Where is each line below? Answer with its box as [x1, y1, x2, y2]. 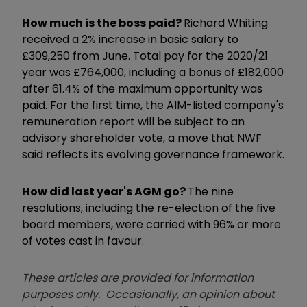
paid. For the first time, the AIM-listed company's [22, 97, 284, 113]
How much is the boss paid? [22, 14, 184, 31]
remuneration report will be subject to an [22, 113, 245, 130]
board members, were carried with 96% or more [22, 216, 281, 232]
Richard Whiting [184, 14, 268, 31]
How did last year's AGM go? [22, 183, 188, 199]
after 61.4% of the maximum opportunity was [22, 80, 262, 97]
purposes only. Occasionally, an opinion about [22, 286, 275, 302]
